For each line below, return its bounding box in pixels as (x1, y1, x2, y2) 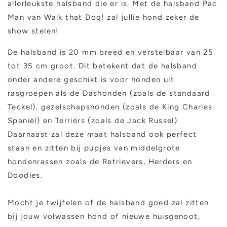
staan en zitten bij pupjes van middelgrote (8, 143, 180, 153)
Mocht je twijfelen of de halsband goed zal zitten (8, 198, 209, 208)
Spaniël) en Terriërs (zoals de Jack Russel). (8, 116, 180, 126)
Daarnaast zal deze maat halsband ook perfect (8, 130, 197, 139)
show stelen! (8, 26, 59, 36)
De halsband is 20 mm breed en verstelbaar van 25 (8, 48, 214, 57)
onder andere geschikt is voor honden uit (8, 75, 174, 85)
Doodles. (8, 171, 43, 180)
